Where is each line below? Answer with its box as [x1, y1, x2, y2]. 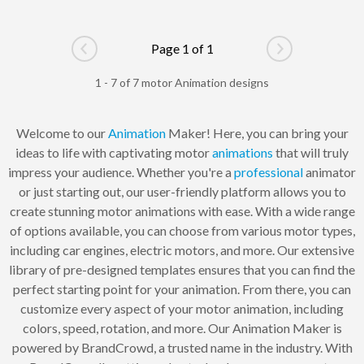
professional [234, 164, 303, 180]
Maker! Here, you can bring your [165, 125, 349, 141]
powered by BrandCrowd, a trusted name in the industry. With [11, 340, 353, 355]
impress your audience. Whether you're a [8, 164, 234, 180]
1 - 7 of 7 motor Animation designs [95, 76, 269, 89]
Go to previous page [83, 49, 196, 65]
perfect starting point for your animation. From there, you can [13, 281, 351, 297]
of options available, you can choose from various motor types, [9, 223, 355, 238]
